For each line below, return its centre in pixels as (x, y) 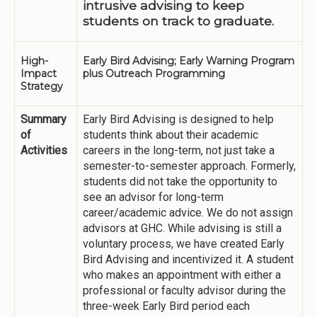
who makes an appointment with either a (182, 275)
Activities (44, 150)
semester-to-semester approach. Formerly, (189, 166)
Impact (39, 74)
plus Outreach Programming (154, 74)
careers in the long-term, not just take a (179, 150)
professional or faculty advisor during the (184, 290)
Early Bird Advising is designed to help (178, 119)
